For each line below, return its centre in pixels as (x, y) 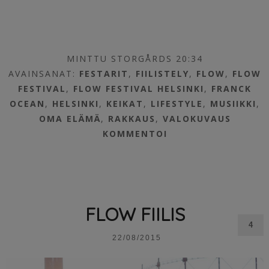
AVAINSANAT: (44, 73)
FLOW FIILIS (135, 214)
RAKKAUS (131, 118)
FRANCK (232, 88)
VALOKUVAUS (197, 118)
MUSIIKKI (234, 103)
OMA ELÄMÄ (70, 118)
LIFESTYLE (177, 103)
